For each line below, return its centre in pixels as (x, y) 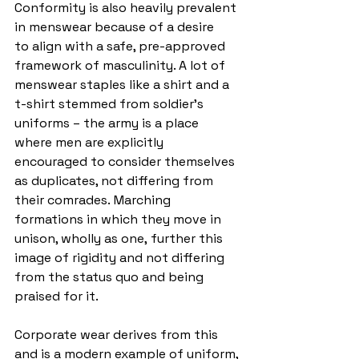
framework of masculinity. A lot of (121, 65)
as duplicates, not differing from (115, 180)
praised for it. (56, 296)
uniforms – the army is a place (108, 123)
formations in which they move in (119, 219)
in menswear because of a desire (116, 26)
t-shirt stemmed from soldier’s (111, 103)
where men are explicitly (91, 142)
